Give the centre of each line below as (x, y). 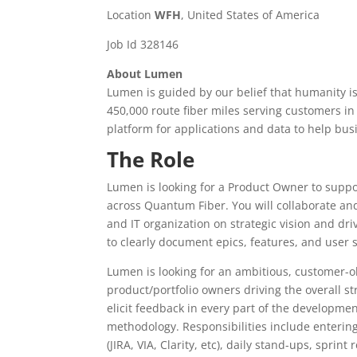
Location (131, 15)
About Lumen (145, 74)
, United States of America (251, 15)
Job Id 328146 (143, 44)
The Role (151, 159)
